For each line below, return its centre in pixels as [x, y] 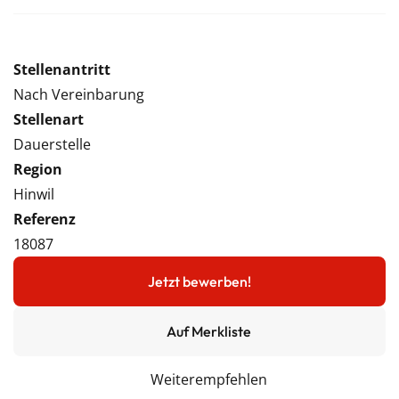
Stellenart [49, 119]
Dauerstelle [52, 144]
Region [38, 169]
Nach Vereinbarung [79, 94]
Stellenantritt [62, 69]
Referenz [45, 219]
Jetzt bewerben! [199, 281]
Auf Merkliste [208, 331]
